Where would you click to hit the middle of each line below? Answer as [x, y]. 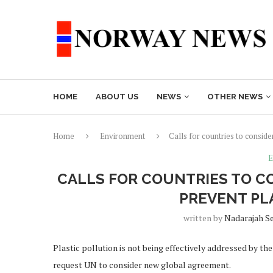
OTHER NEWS [235, 97]
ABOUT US [117, 97]
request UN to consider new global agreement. [143, 265]
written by [204, 218]
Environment [122, 136]
